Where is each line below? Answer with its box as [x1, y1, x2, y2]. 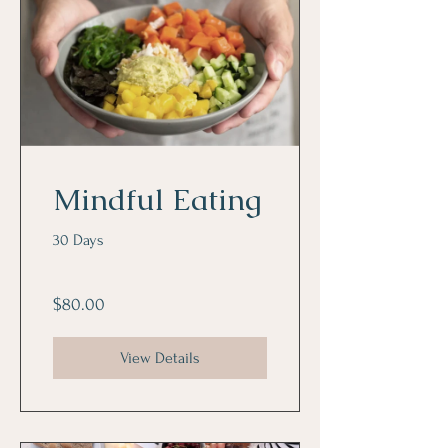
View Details [120, 348, 200, 367]
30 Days [53, 230, 104, 249]
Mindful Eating [53, 179, 262, 219]
